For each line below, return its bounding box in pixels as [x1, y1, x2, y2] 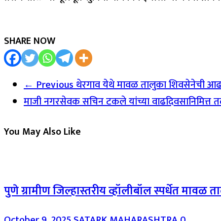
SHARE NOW [4, 32, 55, 49]
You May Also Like [4, 123, 81, 140]
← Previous [24, 76, 74, 94]
